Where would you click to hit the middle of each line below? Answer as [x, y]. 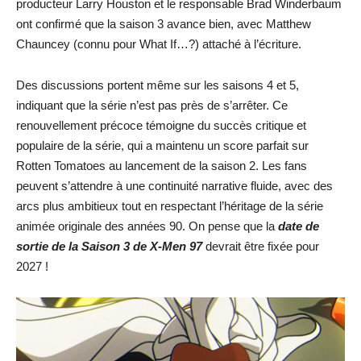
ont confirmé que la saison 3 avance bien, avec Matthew [164, 24]
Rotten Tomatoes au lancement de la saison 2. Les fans [162, 166]
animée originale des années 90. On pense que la [147, 226]
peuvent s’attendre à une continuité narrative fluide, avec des [174, 186]
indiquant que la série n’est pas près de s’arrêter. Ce [152, 105]
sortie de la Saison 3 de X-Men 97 [109, 246]
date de [299, 226]
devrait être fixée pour [261, 246]
